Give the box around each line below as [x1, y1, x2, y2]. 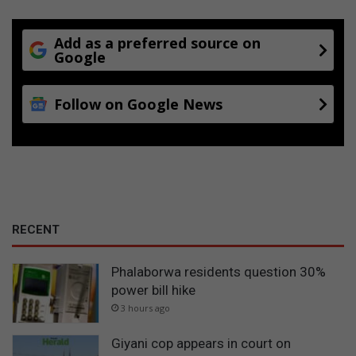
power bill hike [111, 282, 195, 299]
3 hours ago [121, 302, 170, 315]
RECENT [12, 222, 60, 238]
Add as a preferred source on [54, 33, 261, 53]
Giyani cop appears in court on [111, 335, 291, 351]
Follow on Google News [54, 95, 222, 114]
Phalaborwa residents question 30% [111, 264, 326, 281]
